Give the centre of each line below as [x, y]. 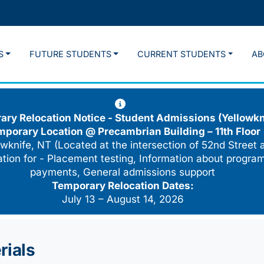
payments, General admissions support [123, 172]
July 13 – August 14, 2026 [123, 199]
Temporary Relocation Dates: [123, 186]
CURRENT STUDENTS [182, 54]
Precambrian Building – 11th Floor [179, 132]
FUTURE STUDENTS [70, 54]
